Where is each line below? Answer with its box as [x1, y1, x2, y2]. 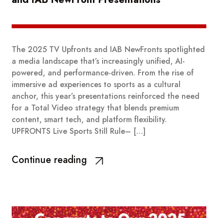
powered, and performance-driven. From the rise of [12, 67, 194, 78]
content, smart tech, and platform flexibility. [12, 113, 167, 125]
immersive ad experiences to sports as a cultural [12, 78, 181, 90]
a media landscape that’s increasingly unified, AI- [12, 55, 185, 67]
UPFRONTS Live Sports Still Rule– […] [12, 125, 145, 137]
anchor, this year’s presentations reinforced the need [12, 90, 200, 102]
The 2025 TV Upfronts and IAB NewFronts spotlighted [12, 43, 205, 55]
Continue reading [12, 152, 87, 167]
